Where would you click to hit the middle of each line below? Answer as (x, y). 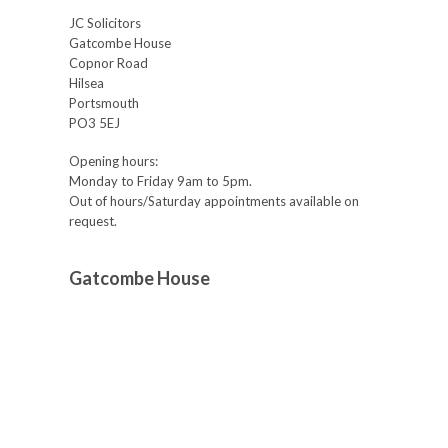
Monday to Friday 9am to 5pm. (160, 181)
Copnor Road (108, 63)
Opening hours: (113, 161)
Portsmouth (104, 103)
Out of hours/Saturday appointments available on (214, 201)
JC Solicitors (105, 23)
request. (93, 221)
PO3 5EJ (94, 123)
